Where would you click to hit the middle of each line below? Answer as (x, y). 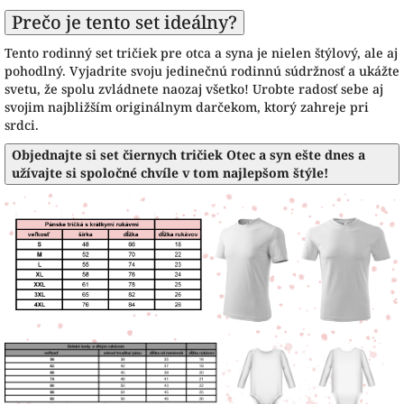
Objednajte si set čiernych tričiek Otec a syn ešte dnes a (188, 154)
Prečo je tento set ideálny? (124, 22)
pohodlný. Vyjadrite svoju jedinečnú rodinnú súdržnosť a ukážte (202, 70)
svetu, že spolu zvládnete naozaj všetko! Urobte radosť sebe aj (194, 88)
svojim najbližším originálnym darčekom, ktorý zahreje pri (187, 106)
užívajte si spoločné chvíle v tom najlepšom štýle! (170, 172)
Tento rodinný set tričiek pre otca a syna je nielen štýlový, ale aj (201, 52)
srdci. (22, 124)
